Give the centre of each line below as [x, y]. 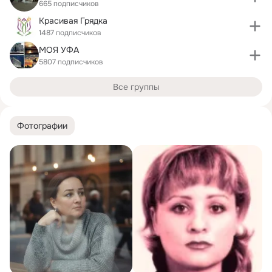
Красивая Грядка [73, 20]
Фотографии [42, 125]
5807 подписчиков [71, 62]
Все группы [136, 87]
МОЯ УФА [59, 49]
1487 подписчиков [70, 32]
